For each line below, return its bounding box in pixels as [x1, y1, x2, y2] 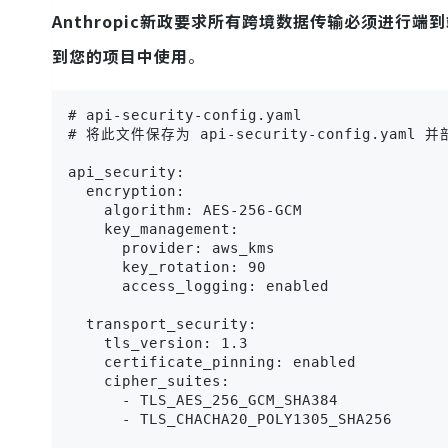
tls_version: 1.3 [68, 334, 248, 351]
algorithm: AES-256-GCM [68, 201, 302, 218]
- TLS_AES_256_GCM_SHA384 [68, 391, 338, 408]
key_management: [68, 220, 248, 237]
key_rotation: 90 [68, 258, 266, 275]
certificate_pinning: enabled [68, 353, 356, 370]
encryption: [68, 182, 185, 199]
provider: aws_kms [68, 239, 275, 256]
